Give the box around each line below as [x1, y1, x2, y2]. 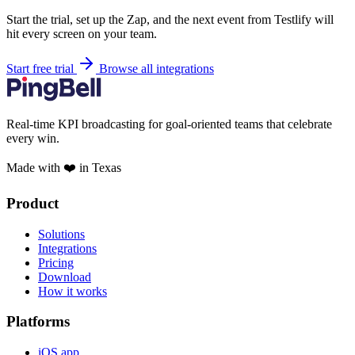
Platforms [6, 313, 70, 330]
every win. [6, 132, 59, 146]
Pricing [38, 255, 74, 269]
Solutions [38, 227, 85, 241]
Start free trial [6, 62, 77, 76]
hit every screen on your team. [6, 27, 157, 41]
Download [38, 269, 91, 284]
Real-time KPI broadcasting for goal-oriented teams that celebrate [6, 117, 332, 132]
